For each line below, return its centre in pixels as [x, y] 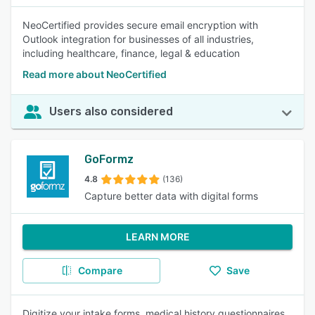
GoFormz [109, 159]
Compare [100, 270]
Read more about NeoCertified [95, 74]
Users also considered [111, 111]
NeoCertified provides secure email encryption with [140, 25]
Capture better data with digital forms [171, 196]
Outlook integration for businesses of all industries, [138, 39]
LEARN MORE [157, 237]
